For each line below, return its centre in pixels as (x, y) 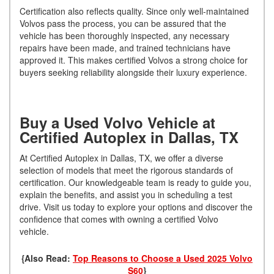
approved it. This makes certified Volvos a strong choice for (134, 60)
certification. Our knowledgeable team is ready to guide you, (135, 182)
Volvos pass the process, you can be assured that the (123, 23)
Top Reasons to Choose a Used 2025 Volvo (163, 258)
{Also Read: (47, 258)
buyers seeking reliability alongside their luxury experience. (136, 72)
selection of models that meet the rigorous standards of (126, 170)
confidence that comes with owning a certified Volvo (119, 219)
